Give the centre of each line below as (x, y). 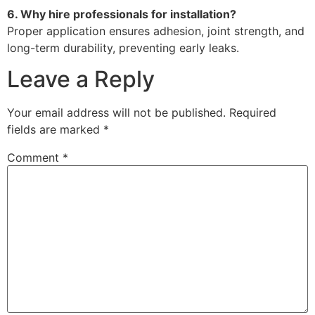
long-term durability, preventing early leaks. (123, 47)
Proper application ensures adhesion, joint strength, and (156, 31)
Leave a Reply (81, 79)
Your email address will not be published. (116, 113)
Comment (35, 158)
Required (253, 113)
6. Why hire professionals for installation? (122, 14)
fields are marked (55, 130)
